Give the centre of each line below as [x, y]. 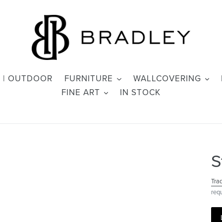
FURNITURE [89, 79]
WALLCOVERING [167, 79]
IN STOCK [140, 92]
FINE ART [81, 92]
